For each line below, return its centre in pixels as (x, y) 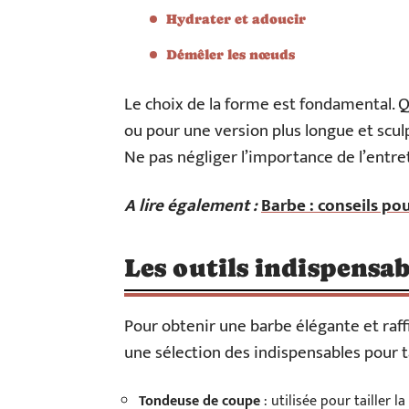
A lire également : (191, 206)
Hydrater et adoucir (236, 19)
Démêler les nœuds (231, 54)
